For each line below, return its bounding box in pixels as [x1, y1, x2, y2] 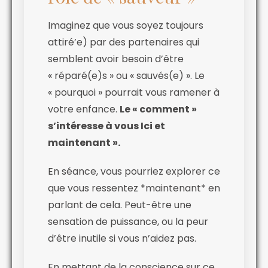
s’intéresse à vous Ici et [48, 118, 165, 133]
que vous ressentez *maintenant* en [48, 181, 220, 195]
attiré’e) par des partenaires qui [48, 35, 199, 49]
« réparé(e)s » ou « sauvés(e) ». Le [48, 68, 205, 83]
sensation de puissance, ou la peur [48, 214, 208, 229]
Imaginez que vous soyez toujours [48, 18, 203, 32]
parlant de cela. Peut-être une [48, 197, 191, 212]
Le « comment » [120, 102, 197, 116]
